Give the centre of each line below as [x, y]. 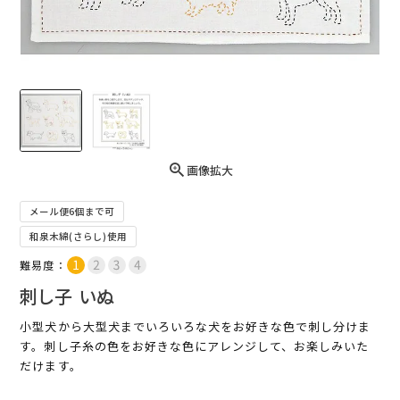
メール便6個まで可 [72, 212]
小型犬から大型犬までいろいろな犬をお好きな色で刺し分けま [196, 327]
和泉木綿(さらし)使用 [79, 237]
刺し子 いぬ [68, 296]
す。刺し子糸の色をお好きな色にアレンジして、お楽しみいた [195, 346]
